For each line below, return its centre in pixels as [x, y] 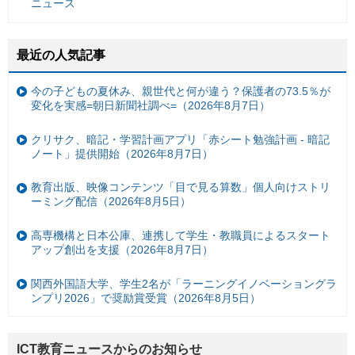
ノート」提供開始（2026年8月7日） [122, 153]
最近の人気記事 [61, 55]
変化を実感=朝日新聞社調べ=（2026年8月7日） [151, 105]
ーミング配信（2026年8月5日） [111, 202]
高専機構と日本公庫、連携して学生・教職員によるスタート [181, 235]
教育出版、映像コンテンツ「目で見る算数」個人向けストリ [181, 187]
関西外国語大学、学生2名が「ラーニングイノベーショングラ [184, 283]
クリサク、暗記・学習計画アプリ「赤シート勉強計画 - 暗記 [180, 139]
